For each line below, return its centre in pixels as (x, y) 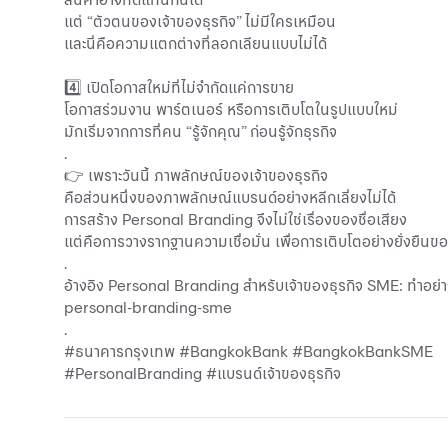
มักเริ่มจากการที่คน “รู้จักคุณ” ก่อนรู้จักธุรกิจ (200, 131)
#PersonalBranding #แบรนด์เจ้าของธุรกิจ (202, 373)
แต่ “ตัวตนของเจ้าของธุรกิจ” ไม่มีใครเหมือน (200, 21)
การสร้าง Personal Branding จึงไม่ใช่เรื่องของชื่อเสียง (235, 219)
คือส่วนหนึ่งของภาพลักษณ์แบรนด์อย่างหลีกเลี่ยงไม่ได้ (230, 197)
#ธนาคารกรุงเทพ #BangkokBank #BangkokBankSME (248, 351)
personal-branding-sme (148, 307)
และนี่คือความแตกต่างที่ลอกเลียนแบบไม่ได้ (195, 43)
